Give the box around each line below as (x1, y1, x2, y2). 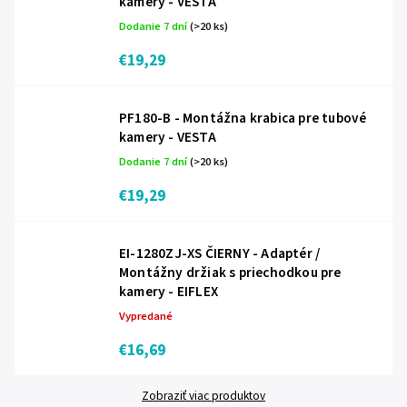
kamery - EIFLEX (119, 282, 218, 302)
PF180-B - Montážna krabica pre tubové (119, 108, 367, 128)
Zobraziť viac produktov (142, 387, 265, 404)
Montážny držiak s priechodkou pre (119, 263, 342, 283)
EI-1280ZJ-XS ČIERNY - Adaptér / (119, 243, 321, 263)
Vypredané (119, 308, 173, 324)
